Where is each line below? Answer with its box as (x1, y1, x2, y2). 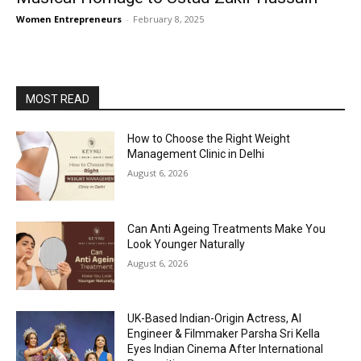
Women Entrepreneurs (16, 13, 122, 25)
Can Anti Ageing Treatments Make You (127, 222, 326, 235)
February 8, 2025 (133, 13, 204, 25)
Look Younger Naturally (127, 237, 246, 251)
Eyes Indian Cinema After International (127, 342, 324, 356)
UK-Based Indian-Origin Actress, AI (127, 312, 302, 326)
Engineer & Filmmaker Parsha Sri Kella (127, 327, 321, 341)
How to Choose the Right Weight (127, 132, 291, 145)
